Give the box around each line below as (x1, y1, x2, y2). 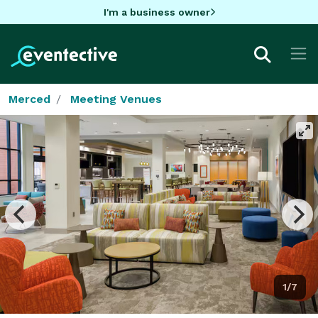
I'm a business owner (103, 6, 210, 18)
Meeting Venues (70, 92, 162, 106)
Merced (9, 92, 50, 106)
